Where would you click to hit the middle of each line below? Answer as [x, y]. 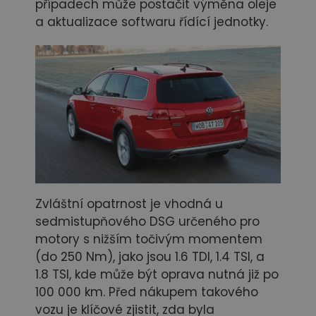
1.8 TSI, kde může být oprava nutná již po [157, 275]
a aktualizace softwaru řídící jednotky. [152, 22]
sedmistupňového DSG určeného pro [147, 222]
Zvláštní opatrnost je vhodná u [129, 204]
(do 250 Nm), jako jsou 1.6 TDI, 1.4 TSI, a [150, 257]
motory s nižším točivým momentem [149, 239]
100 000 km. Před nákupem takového [147, 292]
